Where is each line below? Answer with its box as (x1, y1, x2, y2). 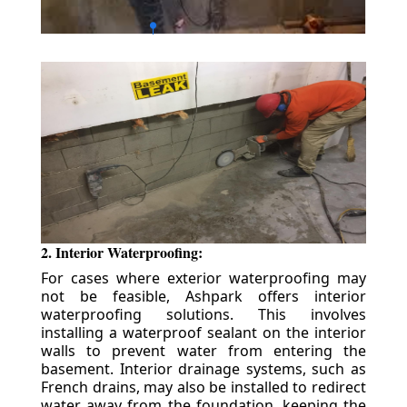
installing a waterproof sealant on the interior (41, 323, 366, 343)
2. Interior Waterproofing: (41, 242, 203, 263)
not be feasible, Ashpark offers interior (41, 286, 366, 307)
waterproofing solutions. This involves (41, 304, 366, 325)
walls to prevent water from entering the (41, 341, 366, 362)
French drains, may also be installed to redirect (41, 377, 366, 398)
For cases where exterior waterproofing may (41, 268, 366, 289)
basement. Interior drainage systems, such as (41, 359, 366, 380)
